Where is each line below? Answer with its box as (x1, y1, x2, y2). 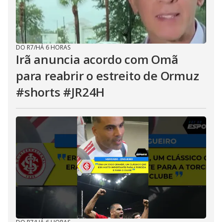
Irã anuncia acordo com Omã (16, 51, 178, 67)
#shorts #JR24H (16, 84, 105, 100)
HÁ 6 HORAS (36, 43, 70, 52)
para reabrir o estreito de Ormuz (16, 67, 199, 84)
